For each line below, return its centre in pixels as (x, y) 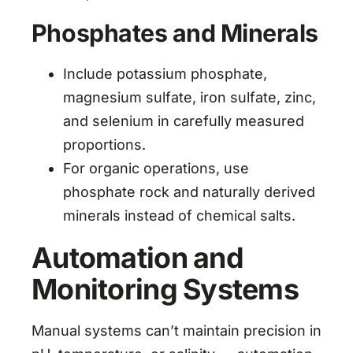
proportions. (104, 144)
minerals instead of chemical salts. (179, 215)
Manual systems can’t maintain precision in (176, 330)
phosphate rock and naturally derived (189, 191)
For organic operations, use (156, 168)
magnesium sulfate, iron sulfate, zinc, (189, 97)
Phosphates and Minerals (175, 33)
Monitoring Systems (165, 289)
